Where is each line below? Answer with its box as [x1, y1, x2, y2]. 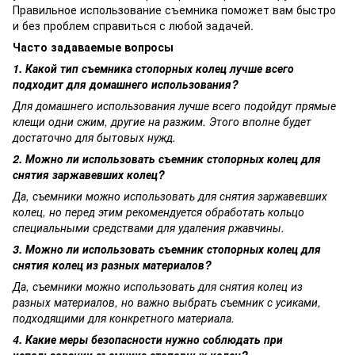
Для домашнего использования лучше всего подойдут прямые [13, 97, 336, 113]
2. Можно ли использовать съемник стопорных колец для [13, 150, 321, 166]
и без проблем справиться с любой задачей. [13, 17, 254, 33]
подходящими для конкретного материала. [13, 309, 235, 326]
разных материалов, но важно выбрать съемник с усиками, [13, 293, 321, 310]
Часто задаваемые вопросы [13, 38, 174, 55]
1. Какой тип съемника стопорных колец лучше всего [13, 59, 294, 76]
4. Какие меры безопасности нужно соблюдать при [13, 330, 283, 347]
